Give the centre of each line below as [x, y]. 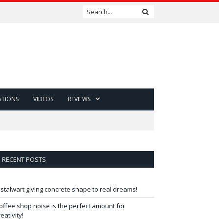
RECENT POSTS [24, 159]
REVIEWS [79, 99]
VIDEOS [43, 99]
